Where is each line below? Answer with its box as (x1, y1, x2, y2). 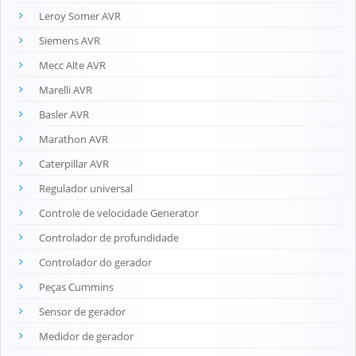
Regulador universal (39, 180, 133, 195)
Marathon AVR (39, 131, 108, 146)
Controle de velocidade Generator (39, 205, 199, 220)
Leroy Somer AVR (39, 8, 121, 23)
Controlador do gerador (39, 254, 152, 269)
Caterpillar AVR (39, 156, 109, 171)
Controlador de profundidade (39, 230, 179, 245)
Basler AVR (39, 106, 89, 122)
